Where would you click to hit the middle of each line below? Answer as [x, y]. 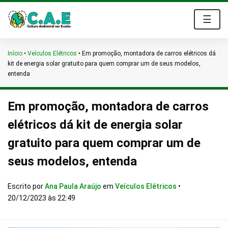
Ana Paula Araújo [74, 186]
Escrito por [26, 186]
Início [15, 53]
